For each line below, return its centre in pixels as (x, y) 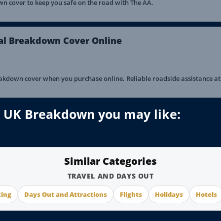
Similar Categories (110, 161)
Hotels (206, 194)
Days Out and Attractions (65, 194)
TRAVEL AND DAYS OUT (110, 176)
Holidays (169, 194)
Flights (131, 194)
